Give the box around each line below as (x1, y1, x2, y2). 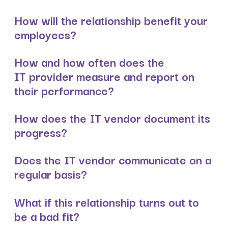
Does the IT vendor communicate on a (14, 150, 211, 169)
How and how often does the (14, 52, 164, 71)
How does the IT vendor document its (14, 108, 210, 127)
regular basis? (14, 164, 87, 183)
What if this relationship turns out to (14, 192, 199, 211)
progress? (14, 123, 67, 141)
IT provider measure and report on (14, 66, 194, 85)
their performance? (14, 80, 114, 99)
